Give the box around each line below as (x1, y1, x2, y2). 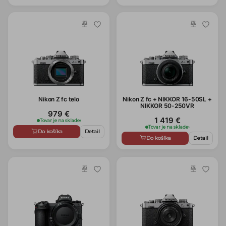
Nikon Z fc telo (38, 95, 79, 103)
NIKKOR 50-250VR (140, 102, 194, 110)
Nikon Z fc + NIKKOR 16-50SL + (123, 95, 212, 103)
